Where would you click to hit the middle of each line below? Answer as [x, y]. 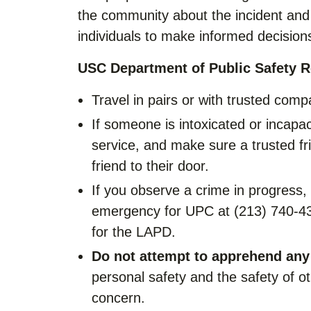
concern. [123, 297]
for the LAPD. [134, 232]
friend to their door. [150, 166]
